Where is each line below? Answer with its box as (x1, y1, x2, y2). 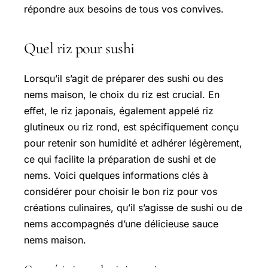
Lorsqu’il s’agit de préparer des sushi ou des (24, 72, 223, 85)
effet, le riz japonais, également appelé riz (24, 105, 214, 117)
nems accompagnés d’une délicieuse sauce (24, 218, 218, 230)
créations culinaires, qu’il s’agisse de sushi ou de (24, 202, 242, 214)
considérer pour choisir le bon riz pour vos (24, 185, 217, 198)
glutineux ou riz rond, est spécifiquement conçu (24, 121, 239, 133)
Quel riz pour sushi (24, 39, 135, 58)
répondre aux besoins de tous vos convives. (24, 3, 224, 16)
